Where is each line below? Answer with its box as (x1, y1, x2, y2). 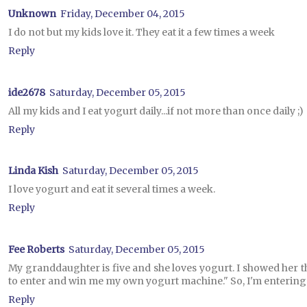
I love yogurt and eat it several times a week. (8, 183, 215, 196)
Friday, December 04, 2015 (60, 8, 185, 21)
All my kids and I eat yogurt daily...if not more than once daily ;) (8, 104, 304, 117)
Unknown (8, 8, 56, 21)
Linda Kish (8, 164, 58, 177)
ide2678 (8, 86, 45, 99)
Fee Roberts (8, 243, 64, 256)
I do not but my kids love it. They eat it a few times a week (8, 26, 275, 39)
